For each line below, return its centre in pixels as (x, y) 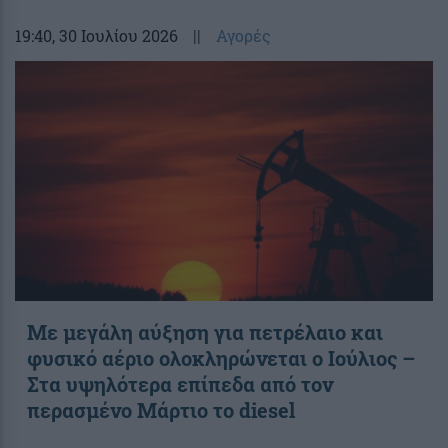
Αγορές (243, 35)
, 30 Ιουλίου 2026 (115, 35)
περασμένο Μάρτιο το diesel (161, 409)
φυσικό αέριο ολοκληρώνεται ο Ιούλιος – (221, 357)
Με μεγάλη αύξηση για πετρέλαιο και (205, 331)
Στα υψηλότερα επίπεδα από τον (180, 383)
